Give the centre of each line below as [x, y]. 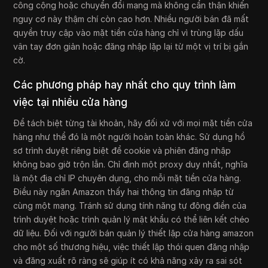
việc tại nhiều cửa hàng [71, 103]
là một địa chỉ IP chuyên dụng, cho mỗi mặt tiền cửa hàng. [127, 178]
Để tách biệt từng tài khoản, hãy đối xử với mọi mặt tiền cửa [133, 123]
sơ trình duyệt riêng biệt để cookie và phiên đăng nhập [122, 151]
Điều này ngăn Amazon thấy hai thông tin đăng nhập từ [124, 192]
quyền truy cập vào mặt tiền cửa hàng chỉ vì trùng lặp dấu [129, 33]
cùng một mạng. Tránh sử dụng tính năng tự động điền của [130, 206]
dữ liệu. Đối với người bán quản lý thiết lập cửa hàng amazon [134, 233]
